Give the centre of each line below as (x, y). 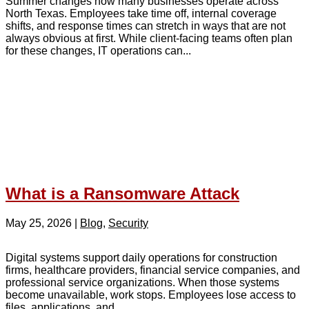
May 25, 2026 (39, 223)
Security (128, 223)
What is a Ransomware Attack (122, 193)
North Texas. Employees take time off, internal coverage (141, 13)
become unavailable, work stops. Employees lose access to (151, 295)
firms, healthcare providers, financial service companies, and (153, 270)
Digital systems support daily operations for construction (141, 257)
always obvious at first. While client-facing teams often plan (149, 38)
